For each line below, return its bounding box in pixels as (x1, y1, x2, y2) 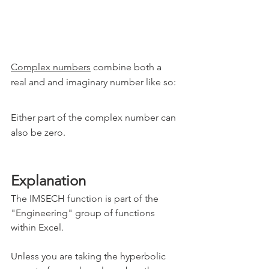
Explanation (11, 171, 86, 189)
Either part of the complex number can (11, 111, 178, 123)
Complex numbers (11, 61, 91, 73)
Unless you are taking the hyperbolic (11, 250, 168, 262)
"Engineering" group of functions (11, 207, 157, 219)
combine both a (91, 61, 164, 73)
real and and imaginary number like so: (11, 76, 176, 88)
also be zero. (11, 126, 65, 138)
